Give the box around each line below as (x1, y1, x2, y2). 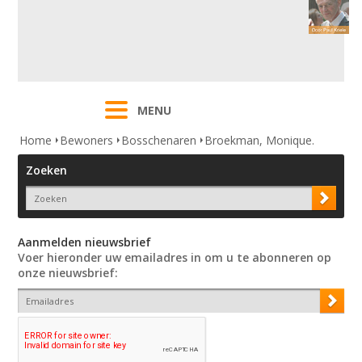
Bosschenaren (121, 133, 197, 149)
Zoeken (26, 162, 68, 179)
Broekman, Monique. (204, 133, 315, 149)
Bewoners (60, 133, 114, 149)
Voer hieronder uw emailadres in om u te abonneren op (18, 250, 332, 266)
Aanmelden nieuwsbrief (18, 234, 152, 250)
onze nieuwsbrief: (18, 265, 119, 281)
